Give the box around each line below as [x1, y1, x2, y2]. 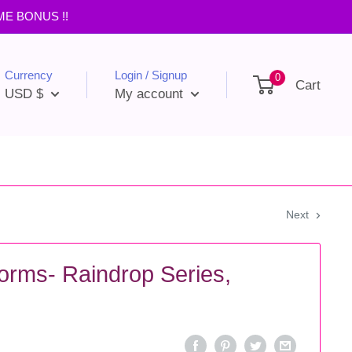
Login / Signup [115, 68, 187, 82]
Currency [5, 68, 53, 82]
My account [115, 86, 187, 101]
